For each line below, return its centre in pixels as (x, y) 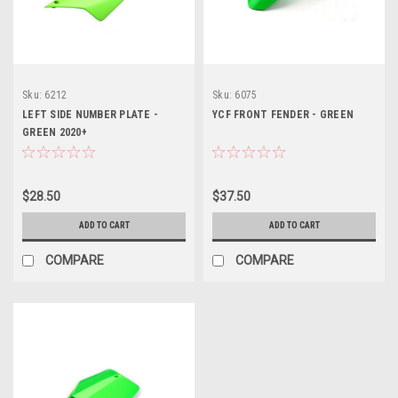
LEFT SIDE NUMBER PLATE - (90, 114)
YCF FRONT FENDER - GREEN (283, 114)
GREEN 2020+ (55, 132)
